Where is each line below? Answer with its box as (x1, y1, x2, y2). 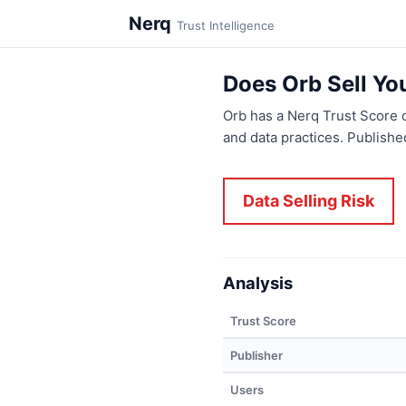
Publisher (230, 348, 283, 362)
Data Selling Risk (243, 191, 374, 210)
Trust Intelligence (177, 18, 275, 33)
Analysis (223, 273, 293, 293)
